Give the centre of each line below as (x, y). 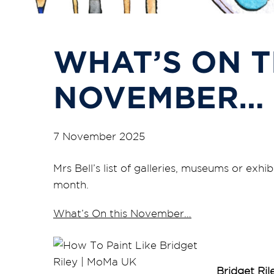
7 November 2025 (99, 136)
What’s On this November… (122, 213)
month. (71, 185)
